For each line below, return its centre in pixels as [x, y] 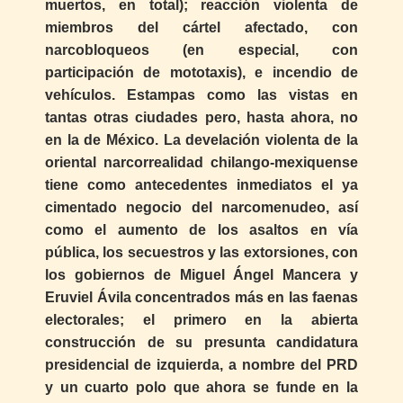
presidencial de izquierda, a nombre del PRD [201, 365]
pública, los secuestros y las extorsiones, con [201, 253]
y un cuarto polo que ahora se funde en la [201, 388]
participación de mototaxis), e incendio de [201, 73]
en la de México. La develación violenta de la [201, 140]
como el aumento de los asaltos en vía [201, 230]
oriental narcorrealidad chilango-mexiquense [201, 163]
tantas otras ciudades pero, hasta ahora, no [201, 118]
